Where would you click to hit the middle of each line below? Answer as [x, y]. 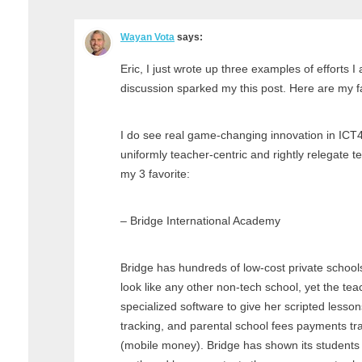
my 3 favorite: [155, 173]
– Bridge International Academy [200, 220]
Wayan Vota [147, 37]
